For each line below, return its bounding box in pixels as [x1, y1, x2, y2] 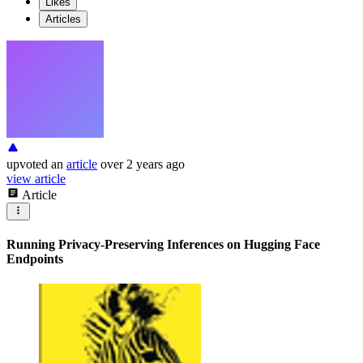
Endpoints [6, 252, 63, 267]
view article [6, 171, 66, 186]
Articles [45, 12, 81, 25]
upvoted [6, 156, 48, 171]
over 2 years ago [100, 156, 185, 171]
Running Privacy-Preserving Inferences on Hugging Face [6, 237, 320, 252]
